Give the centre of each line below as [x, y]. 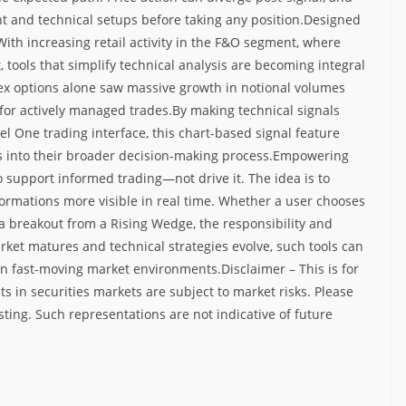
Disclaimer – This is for [290, 268]
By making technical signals [256, 110]
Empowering [311, 155]
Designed [332, 19]
